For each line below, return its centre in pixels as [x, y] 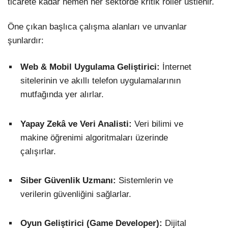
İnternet [176, 67]
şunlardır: [26, 41]
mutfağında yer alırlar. [62, 95]
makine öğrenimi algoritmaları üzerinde [94, 137]
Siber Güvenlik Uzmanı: [68, 180]
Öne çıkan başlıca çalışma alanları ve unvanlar [97, 27]
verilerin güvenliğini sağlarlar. [76, 194]
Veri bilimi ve [158, 124]
